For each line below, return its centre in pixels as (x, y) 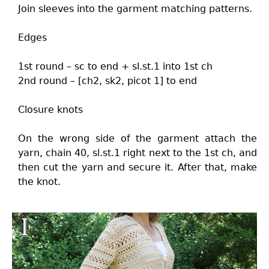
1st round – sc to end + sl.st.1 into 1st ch (115, 66)
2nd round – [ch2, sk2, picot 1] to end (107, 81)
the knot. (39, 182)
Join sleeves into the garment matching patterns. (135, 9)
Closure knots (50, 110)
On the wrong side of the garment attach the (138, 138)
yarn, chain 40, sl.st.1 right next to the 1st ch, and (138, 153)
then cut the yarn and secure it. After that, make (138, 167)
